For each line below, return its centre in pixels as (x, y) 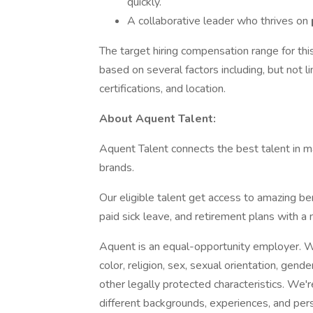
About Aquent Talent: (158, 119)
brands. (117, 168)
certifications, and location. (162, 89)
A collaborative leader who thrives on (219, 21)
